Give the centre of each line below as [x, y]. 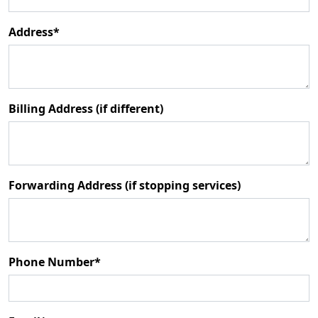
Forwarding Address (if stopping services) [125, 185]
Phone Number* [55, 262]
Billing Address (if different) [86, 108]
